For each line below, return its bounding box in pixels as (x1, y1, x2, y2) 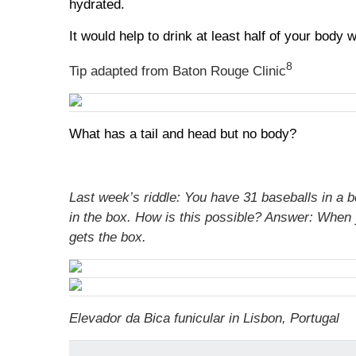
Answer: (265, 210, 317, 225)
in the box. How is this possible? (69, 210, 265, 225)
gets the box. (69, 230, 146, 245)
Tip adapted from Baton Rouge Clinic (69, 63, 286, 79)
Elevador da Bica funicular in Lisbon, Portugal (69, 311, 339, 326)
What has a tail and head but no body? (69, 126, 296, 141)
